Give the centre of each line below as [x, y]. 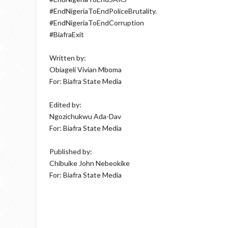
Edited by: [65, 105]
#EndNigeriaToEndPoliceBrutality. [103, 11]
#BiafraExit [67, 34]
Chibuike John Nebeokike [90, 163]
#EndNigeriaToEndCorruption [97, 23]
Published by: [71, 151]
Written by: [68, 58]
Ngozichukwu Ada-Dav [85, 116]
